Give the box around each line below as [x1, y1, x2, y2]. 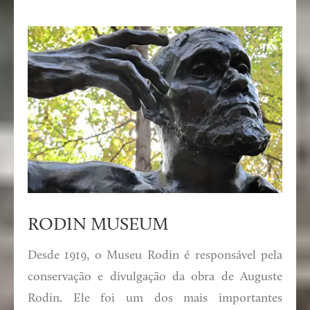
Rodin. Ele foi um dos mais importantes [28, 292, 282, 306]
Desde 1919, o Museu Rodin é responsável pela [28, 249, 282, 263]
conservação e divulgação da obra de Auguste [28, 271, 282, 284]
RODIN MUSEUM [28, 216, 168, 235]
